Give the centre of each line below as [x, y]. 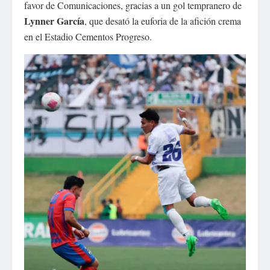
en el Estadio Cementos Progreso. [88, 36]
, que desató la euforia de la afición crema [163, 20]
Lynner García [54, 20]
